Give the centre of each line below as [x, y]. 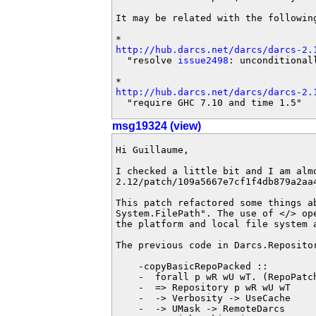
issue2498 [203, 60]
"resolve [147, 60]
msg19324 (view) [157, 126]
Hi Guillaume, [152, 150]
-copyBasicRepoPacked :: [192, 266]
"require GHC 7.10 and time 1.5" [209, 103]
